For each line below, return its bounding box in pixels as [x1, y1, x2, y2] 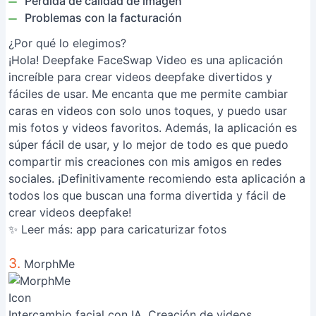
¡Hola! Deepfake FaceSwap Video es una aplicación [8, 53, 283, 67]
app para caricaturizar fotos [76, 222, 226, 236]
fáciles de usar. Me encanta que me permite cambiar [8, 87, 288, 101]
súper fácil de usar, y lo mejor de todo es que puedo [8, 138, 288, 152]
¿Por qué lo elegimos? [8, 36, 126, 50]
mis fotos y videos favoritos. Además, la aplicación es [8, 121, 297, 135]
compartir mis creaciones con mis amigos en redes [8, 154, 281, 169]
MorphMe [20, 257, 75, 271]
